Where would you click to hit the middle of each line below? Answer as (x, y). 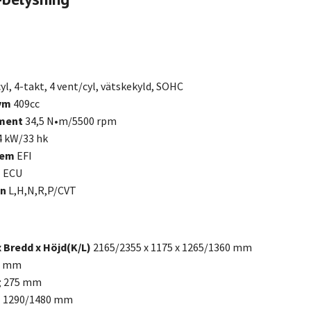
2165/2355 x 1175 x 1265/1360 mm (173, 247)
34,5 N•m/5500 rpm (71, 120)
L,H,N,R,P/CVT (42, 190)
